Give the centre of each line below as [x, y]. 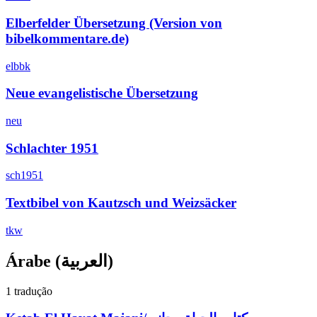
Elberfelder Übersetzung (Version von [114, 23]
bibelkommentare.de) [67, 38]
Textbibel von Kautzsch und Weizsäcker [121, 203]
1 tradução [29, 291]
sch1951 [24, 175]
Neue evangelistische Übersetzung [102, 93]
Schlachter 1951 [52, 148]
